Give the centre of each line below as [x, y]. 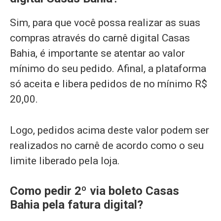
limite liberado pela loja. [65, 161]
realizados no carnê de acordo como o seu [107, 145]
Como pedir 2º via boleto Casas [94, 191]
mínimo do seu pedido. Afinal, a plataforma [108, 69]
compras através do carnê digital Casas [100, 38]
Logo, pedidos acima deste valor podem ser [110, 130]
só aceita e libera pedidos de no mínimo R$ [109, 84]
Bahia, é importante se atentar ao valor [97, 54]
